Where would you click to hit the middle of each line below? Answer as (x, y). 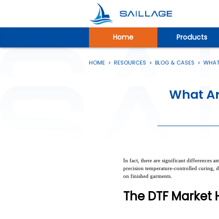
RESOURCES (130, 62)
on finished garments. (148, 176)
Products (192, 37)
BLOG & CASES (175, 62)
